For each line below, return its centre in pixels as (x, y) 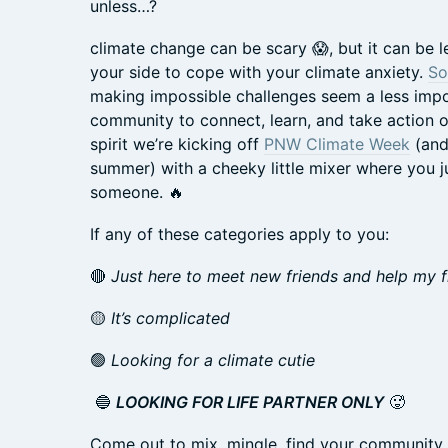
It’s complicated (168, 318)
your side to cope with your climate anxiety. (259, 72)
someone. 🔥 (137, 192)
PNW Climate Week (337, 144)
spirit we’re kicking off (177, 144)
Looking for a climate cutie (210, 360)
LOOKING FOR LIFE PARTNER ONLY (250, 402)
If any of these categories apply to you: (239, 234)
